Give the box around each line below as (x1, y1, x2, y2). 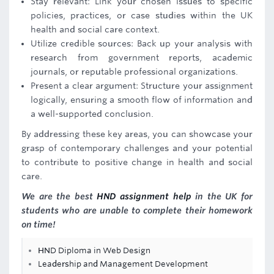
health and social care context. (31, 24, 160, 34)
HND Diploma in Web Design (38, 246, 150, 255)
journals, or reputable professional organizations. (31, 67, 238, 76)
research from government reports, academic (31, 53, 253, 62)
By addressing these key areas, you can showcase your (21, 129, 253, 139)
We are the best (21, 191, 97, 201)
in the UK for (191, 191, 253, 201)
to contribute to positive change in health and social (21, 157, 253, 167)
